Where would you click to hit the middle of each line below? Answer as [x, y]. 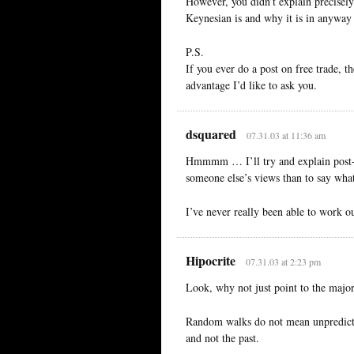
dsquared [211, 134]
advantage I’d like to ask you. [251, 85]
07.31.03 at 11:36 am [286, 135]
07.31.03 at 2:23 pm [283, 261]
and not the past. [222, 337]
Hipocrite [211, 260]
